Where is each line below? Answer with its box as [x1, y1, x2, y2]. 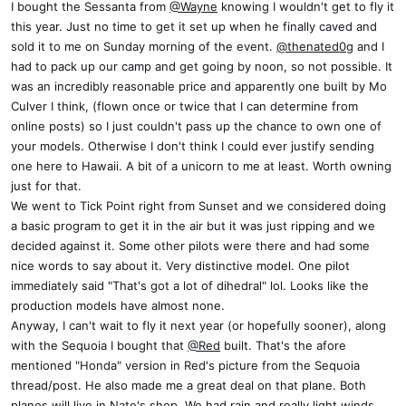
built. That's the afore [220, 338, 346, 353]
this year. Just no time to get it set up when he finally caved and [11, 19, 377, 34]
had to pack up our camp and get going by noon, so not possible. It [11, 59, 392, 73]
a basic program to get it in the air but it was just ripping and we [11, 218, 375, 233]
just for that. [11, 179, 82, 193]
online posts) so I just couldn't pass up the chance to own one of [11, 119, 382, 133]
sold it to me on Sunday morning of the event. [11, 39, 276, 53]
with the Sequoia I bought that [11, 338, 188, 353]
